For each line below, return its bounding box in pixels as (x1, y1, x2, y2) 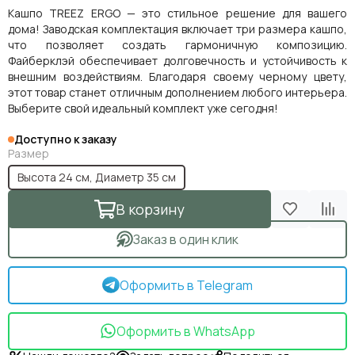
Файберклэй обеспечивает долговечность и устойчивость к (8, 52, 347, 68)
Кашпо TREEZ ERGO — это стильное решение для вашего (8, 5, 347, 21)
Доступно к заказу (14, 131, 117, 147)
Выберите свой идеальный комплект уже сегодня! (8, 100, 278, 116)
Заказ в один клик (133, 230, 239, 248)
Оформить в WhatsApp (116, 322, 256, 340)
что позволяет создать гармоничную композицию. (8, 36, 347, 52)
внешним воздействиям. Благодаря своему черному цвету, (8, 68, 347, 84)
